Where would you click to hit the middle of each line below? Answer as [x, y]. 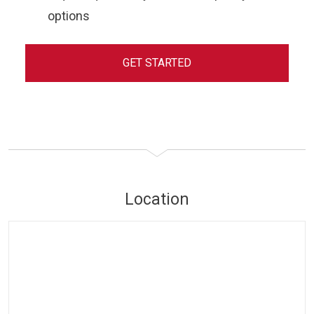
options [69, 16]
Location [157, 200]
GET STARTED [157, 63]
